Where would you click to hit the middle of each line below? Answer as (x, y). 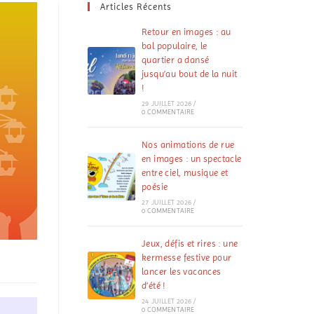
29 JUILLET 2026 (167, 103)
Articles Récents (136, 7)
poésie (155, 187)
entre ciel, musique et (185, 173)
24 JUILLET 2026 (167, 301)
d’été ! (154, 286)
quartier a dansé (176, 60)
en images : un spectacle (192, 159)
